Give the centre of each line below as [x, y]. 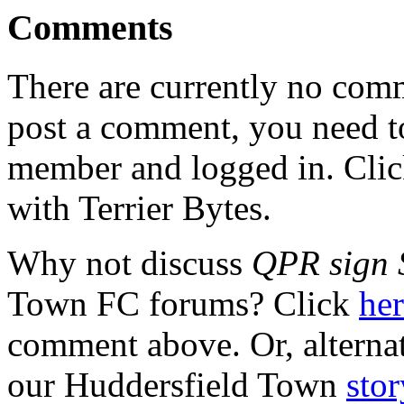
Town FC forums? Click [183, 304]
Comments [90, 28]
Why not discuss [129, 263]
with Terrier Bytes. [139, 208]
